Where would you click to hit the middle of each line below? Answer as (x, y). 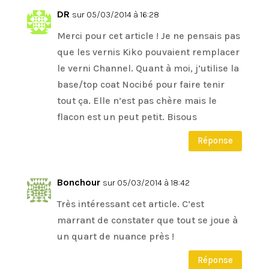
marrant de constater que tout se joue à (147, 220)
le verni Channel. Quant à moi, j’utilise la (148, 68)
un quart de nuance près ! (115, 236)
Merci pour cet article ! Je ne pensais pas (148, 35)
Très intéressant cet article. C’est (130, 204)
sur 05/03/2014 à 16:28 (115, 14)
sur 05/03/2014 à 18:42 (146, 183)
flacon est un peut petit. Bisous (127, 116)
